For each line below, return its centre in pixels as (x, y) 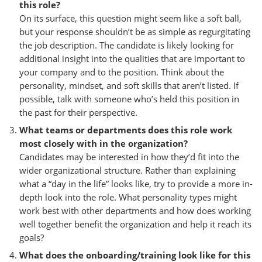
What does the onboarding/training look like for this (135, 255)
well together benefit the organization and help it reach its (135, 224)
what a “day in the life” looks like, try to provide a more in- (136, 183)
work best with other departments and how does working (135, 210)
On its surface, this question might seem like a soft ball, (130, 18)
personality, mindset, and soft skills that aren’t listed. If (129, 85)
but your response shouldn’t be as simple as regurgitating (135, 31)
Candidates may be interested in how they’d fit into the (129, 156)
